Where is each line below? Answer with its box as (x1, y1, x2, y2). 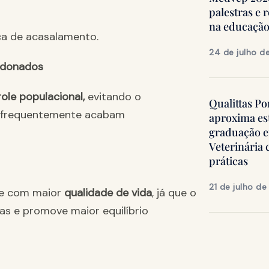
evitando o (85, 89, 141, 104)
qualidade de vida (64, 186, 152, 201)
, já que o (152, 186, 196, 201)
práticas (209, 154, 248, 169)
